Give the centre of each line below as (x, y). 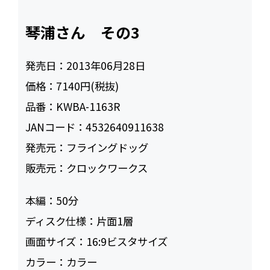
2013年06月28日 (106, 65)
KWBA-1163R (88, 106)
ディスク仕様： (61, 221)
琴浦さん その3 (83, 32)
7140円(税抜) (88, 86)
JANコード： (56, 127)
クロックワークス (107, 168)
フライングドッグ (108, 147)
